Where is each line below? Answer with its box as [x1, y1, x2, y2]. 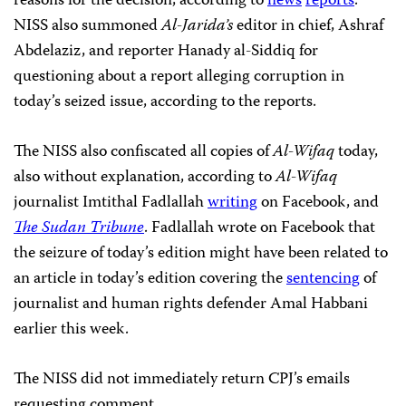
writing [208, 189, 257, 217]
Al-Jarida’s [161, 13, 233, 41]
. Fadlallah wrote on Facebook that [144, 215, 375, 243]
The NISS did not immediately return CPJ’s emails [14, 366, 350, 394]
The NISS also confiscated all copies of [14, 139, 273, 167]
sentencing [286, 266, 360, 294]
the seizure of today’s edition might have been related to [14, 240, 388, 268]
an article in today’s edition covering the [14, 266, 286, 294]
